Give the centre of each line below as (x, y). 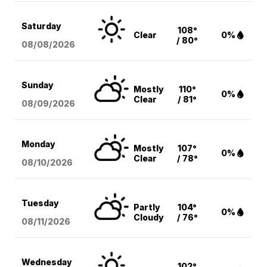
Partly (147, 207)
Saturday (42, 26)
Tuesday (41, 203)
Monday (39, 144)
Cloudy (149, 218)
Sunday (38, 85)
